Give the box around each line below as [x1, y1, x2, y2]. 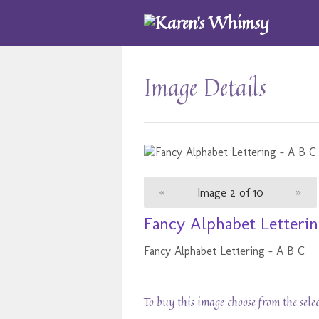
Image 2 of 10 [197, 185, 264, 199]
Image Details [144, 70, 266, 105]
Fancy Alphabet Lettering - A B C [144, 244, 305, 258]
